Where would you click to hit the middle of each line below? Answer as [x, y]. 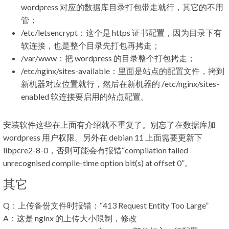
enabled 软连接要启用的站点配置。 [85, 96]
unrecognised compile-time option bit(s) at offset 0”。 [98, 163]
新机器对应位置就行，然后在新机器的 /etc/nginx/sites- [120, 84]
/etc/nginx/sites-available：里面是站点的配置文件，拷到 [123, 71]
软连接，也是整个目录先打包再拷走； [90, 45]
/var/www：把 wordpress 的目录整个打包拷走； [108, 58]
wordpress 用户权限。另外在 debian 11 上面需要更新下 [103, 137]
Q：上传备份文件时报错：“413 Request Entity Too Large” [106, 205]
